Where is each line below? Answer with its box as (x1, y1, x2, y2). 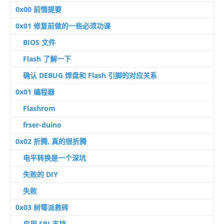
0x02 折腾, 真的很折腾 (15, 136, 86, 146)
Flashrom (23, 103, 55, 113)
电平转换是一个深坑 (23, 152, 86, 162)
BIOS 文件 (23, 37, 55, 47)
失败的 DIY (23, 169, 58, 179)
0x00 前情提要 (15, 4, 61, 14)
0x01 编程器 (15, 86, 54, 96)
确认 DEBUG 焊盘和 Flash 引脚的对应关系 (23, 70, 157, 80)
